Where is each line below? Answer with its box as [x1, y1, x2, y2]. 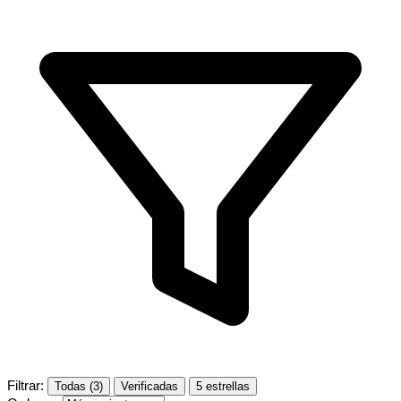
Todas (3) [55, 379, 103, 393]
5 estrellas [196, 379, 250, 393]
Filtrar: [7, 377, 47, 393]
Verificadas [121, 379, 178, 393]
